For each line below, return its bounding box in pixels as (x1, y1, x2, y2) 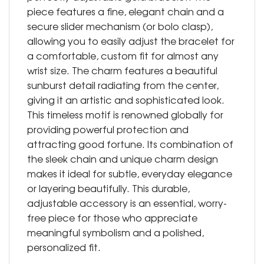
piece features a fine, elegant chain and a (27, 4, 224, 19)
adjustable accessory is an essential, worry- (27, 196, 227, 210)
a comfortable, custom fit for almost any (27, 48, 219, 63)
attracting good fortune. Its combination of (27, 137, 233, 151)
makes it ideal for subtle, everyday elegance (27, 166, 232, 181)
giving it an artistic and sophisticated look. (27, 93, 225, 107)
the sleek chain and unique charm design (27, 151, 218, 166)
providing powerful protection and (27, 122, 189, 137)
